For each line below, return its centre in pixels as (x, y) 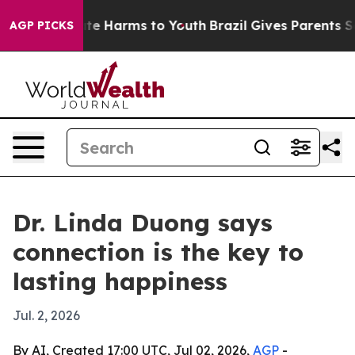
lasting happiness (120, 281)
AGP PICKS (42, 25)
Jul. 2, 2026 (46, 315)
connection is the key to (158, 252)
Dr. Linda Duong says (143, 223)
